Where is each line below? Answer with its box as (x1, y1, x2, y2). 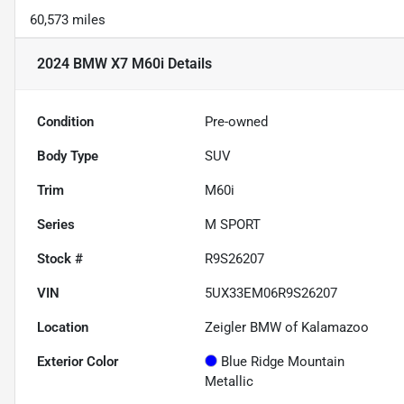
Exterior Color (37, 353, 118, 371)
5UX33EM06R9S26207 (205, 285, 338, 302)
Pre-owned (205, 114, 269, 131)
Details (164, 55, 212, 73)
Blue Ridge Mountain (221, 353, 345, 371)
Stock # (37, 251, 83, 268)
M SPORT (205, 216, 262, 234)
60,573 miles (30, 12, 106, 29)
